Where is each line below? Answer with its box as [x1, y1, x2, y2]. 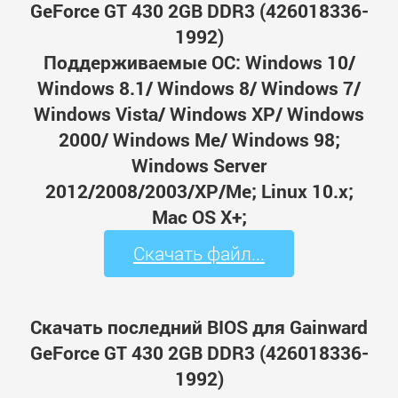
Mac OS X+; [151, 204, 247, 230]
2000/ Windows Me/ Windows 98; [58, 127, 340, 153]
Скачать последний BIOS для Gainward [30, 314, 368, 339]
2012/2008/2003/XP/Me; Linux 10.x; [44, 179, 354, 204]
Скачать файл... [133, 241, 265, 267]
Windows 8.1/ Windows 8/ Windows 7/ [37, 76, 361, 101]
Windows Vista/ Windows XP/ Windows [34, 101, 364, 127]
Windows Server [131, 153, 267, 179]
